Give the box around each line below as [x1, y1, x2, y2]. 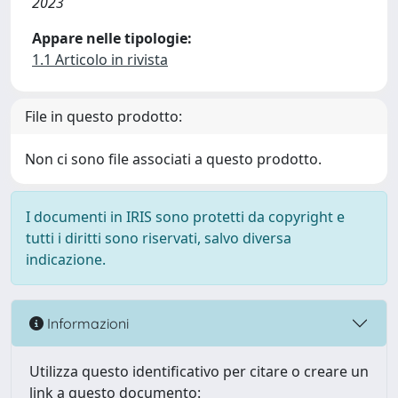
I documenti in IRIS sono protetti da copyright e [26, 207, 345, 227]
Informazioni [44, 314, 129, 332]
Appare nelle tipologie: [32, 28, 192, 48]
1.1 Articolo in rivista [32, 50, 168, 69]
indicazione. [26, 250, 106, 269]
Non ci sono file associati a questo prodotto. [25, 149, 322, 169]
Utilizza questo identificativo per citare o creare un [29, 362, 369, 381]
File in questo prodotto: [25, 107, 182, 126]
